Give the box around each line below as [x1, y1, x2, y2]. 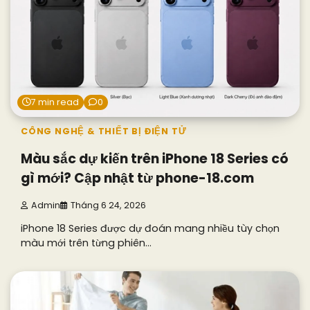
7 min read [31, 96, 79, 109]
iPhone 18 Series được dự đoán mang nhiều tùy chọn [21, 221, 280, 236]
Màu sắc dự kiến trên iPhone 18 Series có [21, 149, 289, 169]
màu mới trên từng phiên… [21, 236, 152, 250]
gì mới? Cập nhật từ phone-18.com [21, 169, 254, 188]
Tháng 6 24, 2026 [71, 199, 146, 211]
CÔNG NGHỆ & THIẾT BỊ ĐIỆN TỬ [21, 125, 187, 138]
